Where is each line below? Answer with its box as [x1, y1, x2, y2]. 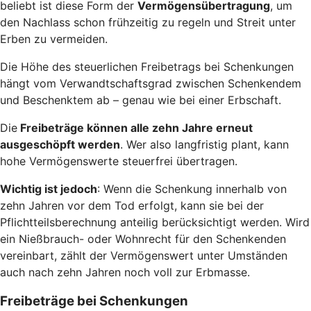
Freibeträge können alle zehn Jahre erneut [17, 120, 253, 135]
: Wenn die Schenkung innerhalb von [97, 181, 287, 196]
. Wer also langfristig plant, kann [120, 137, 289, 151]
